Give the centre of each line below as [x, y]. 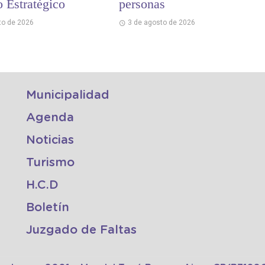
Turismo [50, 163]
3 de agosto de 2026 [162, 23]
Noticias [50, 140]
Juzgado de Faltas [81, 230]
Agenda [50, 118]
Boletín [48, 208]
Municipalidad [68, 96]
